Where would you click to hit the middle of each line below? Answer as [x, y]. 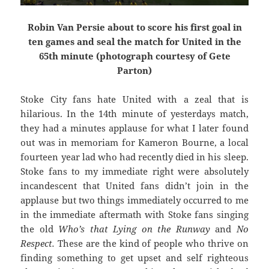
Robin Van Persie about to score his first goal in [134, 27]
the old [40, 229]
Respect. [39, 243]
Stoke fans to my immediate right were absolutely [134, 171]
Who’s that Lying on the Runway [137, 229]
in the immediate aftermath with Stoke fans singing [134, 215]
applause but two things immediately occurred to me [134, 200]
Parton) [134, 71]
